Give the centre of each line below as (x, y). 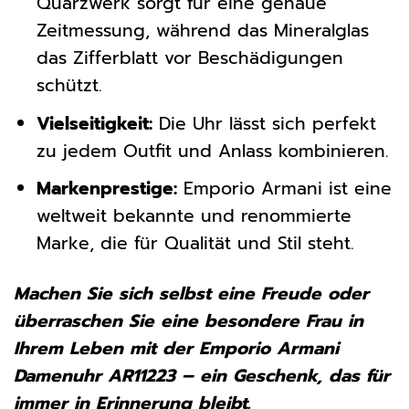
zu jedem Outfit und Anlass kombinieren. (212, 151)
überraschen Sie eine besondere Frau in (189, 321)
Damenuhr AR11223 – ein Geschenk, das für (202, 376)
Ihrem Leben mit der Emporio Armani (176, 349)
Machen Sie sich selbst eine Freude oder (191, 294)
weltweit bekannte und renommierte (194, 216)
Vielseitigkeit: (94, 123)
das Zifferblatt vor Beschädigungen (189, 58)
